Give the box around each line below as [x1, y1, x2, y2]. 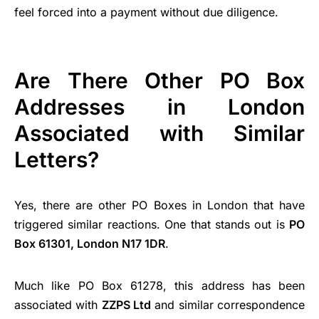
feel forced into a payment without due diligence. [14, 4, 278, 19]
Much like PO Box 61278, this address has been [14, 278, 305, 293]
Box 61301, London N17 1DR [14, 236, 165, 251]
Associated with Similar [14, 120, 305, 146]
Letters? [14, 146, 99, 172]
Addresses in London [14, 93, 305, 120]
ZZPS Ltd [101, 297, 152, 312]
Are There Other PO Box [14, 67, 305, 93]
